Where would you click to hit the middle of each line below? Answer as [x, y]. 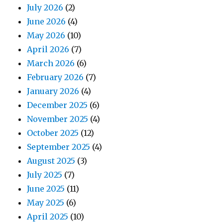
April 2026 [48, 50]
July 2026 [45, 8]
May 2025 [46, 203]
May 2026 [46, 36]
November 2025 [58, 119]
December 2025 [57, 105]
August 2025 [51, 161]
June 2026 [47, 22]
